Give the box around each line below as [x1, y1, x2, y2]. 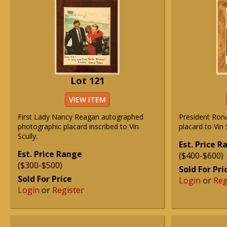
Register [52, 184, 84, 196]
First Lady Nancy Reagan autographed [18, 112, 143, 122]
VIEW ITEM [68, 95, 106, 104]
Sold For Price [18, 173, 72, 184]
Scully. [18, 131, 37, 141]
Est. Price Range [18, 148, 82, 160]
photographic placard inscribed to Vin [18, 122, 139, 131]
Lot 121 [70, 74, 104, 87]
